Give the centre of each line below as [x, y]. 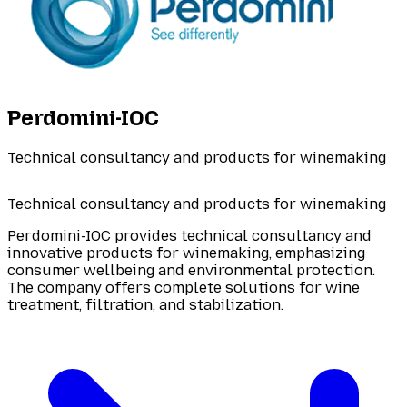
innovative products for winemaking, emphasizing [186, 253]
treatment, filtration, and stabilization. [145, 304]
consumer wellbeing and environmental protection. [191, 270]
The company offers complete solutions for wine [184, 287]
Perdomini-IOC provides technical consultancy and [189, 235]
